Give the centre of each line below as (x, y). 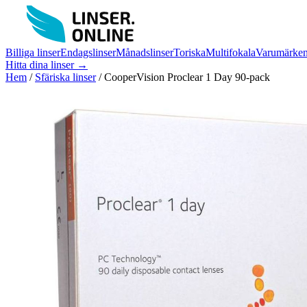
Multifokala (231, 52)
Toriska (189, 52)
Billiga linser (33, 52)
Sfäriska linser (65, 77)
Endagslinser (88, 52)
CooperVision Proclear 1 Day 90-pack (187, 77)
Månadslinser (145, 52)
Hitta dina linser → (47, 65)
